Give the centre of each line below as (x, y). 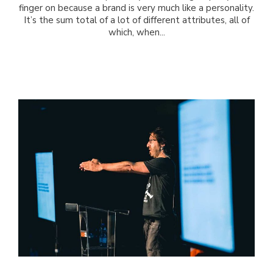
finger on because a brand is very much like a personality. (136, 8)
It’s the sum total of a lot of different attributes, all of (136, 20)
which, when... (136, 32)
